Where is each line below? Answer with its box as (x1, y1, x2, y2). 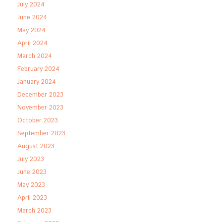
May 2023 (17, 180, 45, 190)
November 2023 (17, 103, 63, 112)
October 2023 (17, 116, 58, 125)
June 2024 (17, 13, 47, 22)
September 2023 (17, 129, 65, 138)
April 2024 (17, 39, 48, 48)
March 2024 (17, 52, 52, 61)
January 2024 (17, 77, 56, 87)
